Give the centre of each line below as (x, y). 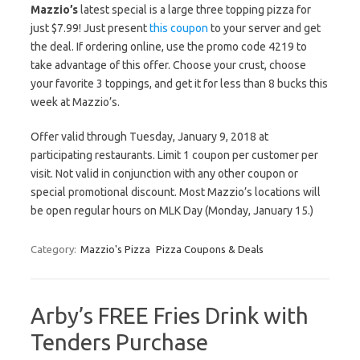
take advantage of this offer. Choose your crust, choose (168, 65)
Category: (55, 249)
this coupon (179, 28)
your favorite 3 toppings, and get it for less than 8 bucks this (179, 84)
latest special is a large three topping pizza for (194, 10)
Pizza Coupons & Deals (210, 249)
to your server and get (264, 28)
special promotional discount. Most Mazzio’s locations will (176, 192)
